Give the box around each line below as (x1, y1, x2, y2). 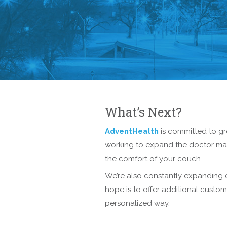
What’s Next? (105, 103, 182, 120)
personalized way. (105, 199, 170, 208)
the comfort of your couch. (105, 154, 202, 163)
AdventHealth (105, 126, 161, 136)
